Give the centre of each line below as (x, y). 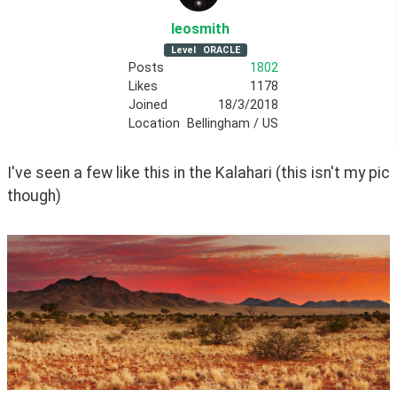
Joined (148, 105)
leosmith (200, 28)
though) (34, 195)
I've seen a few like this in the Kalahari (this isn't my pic (198, 172)
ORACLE (221, 50)
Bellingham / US (233, 123)
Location (154, 123)
